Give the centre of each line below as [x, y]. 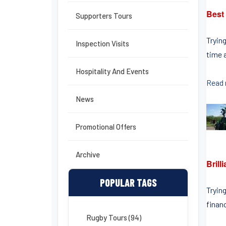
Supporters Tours [104, 16]
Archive [88, 154]
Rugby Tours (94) [114, 217]
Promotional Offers [106, 127]
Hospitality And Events [112, 71]
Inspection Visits [102, 43]
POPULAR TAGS [128, 183]
